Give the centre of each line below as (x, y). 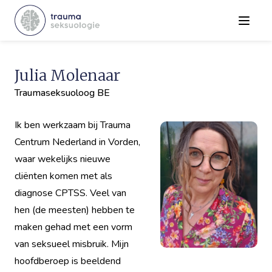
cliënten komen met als (63, 176)
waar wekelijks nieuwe (63, 159)
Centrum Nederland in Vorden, (77, 142)
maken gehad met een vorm (73, 227)
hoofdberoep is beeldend (68, 261)
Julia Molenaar (67, 76)
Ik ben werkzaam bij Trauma (73, 125)
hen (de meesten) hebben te (75, 210)
